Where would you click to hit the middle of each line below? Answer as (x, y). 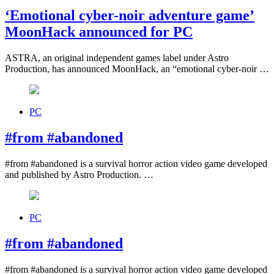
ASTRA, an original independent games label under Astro (117, 58)
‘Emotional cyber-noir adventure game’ (130, 16)
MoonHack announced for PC (99, 32)
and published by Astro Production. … (79, 175)
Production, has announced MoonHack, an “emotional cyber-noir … (137, 69)
